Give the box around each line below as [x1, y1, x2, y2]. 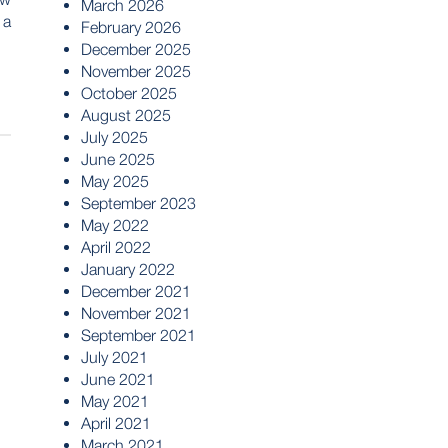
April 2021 [81, 414, 151, 432]
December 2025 [81, 40, 191, 58]
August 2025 [81, 106, 171, 124]
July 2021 [81, 348, 148, 366]
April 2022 [81, 238, 151, 256]
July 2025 [81, 128, 148, 146]
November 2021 [81, 304, 191, 322]
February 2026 [81, 18, 181, 36]
